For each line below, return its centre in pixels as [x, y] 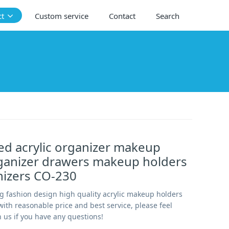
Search [167, 16]
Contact [122, 16]
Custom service [61, 16]
